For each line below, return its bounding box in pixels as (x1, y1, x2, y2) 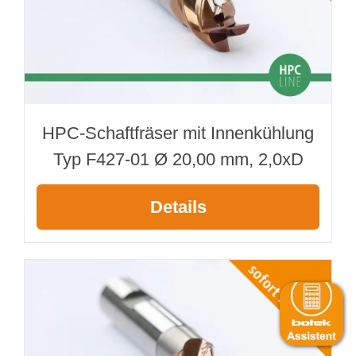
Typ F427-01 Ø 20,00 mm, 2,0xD (52, 149, 304, 169)
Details (149, 196, 207, 217)
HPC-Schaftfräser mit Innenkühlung (42, 122, 314, 143)
